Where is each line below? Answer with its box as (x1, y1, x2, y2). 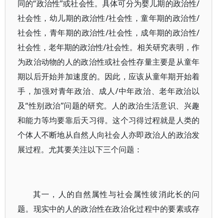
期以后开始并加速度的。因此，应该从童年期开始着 (18, 71, 200, 82)
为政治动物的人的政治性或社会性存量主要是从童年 (18, 56, 200, 67)
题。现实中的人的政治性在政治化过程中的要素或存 (18, 203, 200, 214)
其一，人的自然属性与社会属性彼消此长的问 (33, 189, 200, 200)
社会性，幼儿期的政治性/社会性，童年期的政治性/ (18, 13, 200, 23)
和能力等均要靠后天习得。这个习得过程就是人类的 (18, 115, 200, 126)
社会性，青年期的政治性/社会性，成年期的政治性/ (18, 27, 200, 38)
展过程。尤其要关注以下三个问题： (18, 144, 142, 155)
